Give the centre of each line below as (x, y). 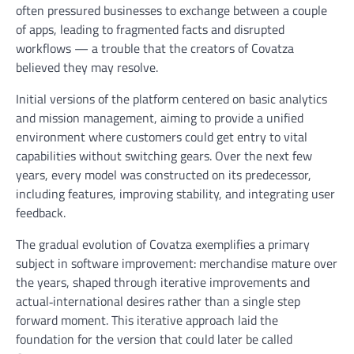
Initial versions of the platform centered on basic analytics (171, 98)
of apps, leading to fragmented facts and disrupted (150, 29)
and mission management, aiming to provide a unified (160, 117)
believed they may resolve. (87, 67)
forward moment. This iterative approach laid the (147, 320)
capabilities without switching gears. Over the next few (164, 155)
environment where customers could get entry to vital (162, 136)
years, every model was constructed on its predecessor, (164, 174)
